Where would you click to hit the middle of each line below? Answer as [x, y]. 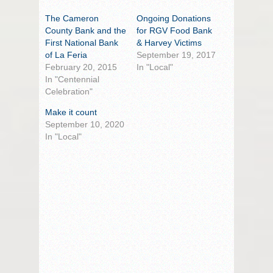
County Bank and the [86, 30]
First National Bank [82, 42]
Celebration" [69, 91]
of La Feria [66, 55]
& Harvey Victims [169, 42]
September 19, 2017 [176, 55]
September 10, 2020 [85, 124]
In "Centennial [72, 79]
